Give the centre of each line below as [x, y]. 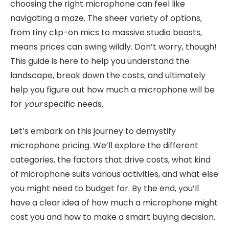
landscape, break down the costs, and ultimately [108, 76]
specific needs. [73, 104]
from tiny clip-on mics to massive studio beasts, [106, 33]
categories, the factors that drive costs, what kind [110, 159]
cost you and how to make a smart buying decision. [113, 217]
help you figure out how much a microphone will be [112, 90]
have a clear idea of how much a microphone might [114, 202]
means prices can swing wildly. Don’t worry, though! [113, 47]
